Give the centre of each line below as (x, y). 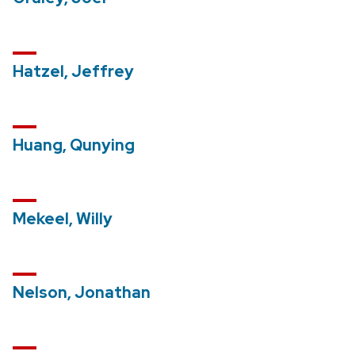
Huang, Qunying (74, 145)
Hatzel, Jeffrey (73, 71)
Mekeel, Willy (63, 218)
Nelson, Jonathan (82, 292)
